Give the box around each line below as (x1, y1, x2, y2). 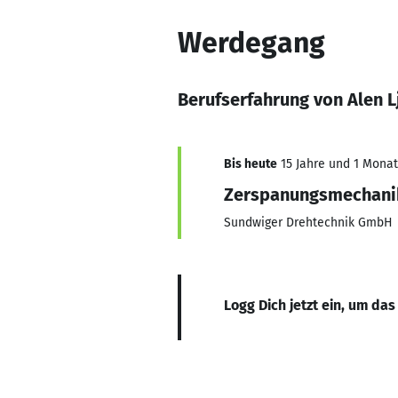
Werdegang (178, 26, 325, 60)
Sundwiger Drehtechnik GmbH (224, 215, 393, 230)
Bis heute (224, 156, 277, 171)
